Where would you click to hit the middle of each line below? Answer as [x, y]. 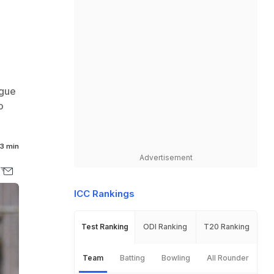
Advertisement [166, 157]
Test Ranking [105, 227]
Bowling [176, 258]
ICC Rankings [104, 194]
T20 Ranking [226, 227]
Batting [133, 258]
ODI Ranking [165, 227]
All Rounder [228, 258]
